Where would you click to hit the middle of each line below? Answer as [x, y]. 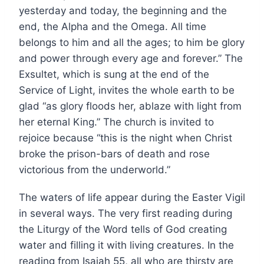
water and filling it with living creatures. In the [126, 245]
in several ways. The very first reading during [126, 213]
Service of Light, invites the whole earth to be [127, 90]
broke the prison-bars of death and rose [114, 154]
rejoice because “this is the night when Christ [126, 138]
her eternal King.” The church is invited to [116, 122]
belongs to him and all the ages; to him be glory [132, 42]
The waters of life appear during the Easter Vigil [132, 197]
